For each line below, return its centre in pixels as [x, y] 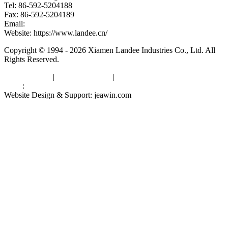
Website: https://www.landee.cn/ [56, 33]
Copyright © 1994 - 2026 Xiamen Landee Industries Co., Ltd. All [110, 50]
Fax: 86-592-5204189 [39, 14]
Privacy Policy [27, 76]
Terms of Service [84, 76]
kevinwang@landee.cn [64, 23]
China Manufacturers [60, 85]
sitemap [129, 76]
